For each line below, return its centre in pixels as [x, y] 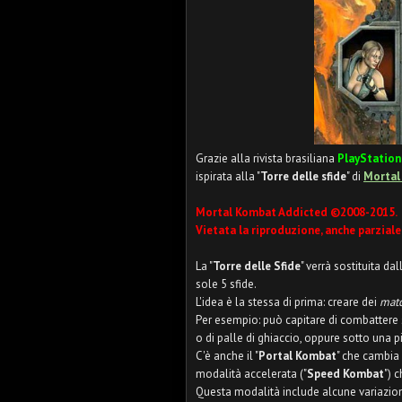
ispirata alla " [228, 176]
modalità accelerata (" [251, 374]
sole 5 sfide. [226, 284]
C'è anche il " [227, 356]
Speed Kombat [345, 374]
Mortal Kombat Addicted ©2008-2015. [297, 212]
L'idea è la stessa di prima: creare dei [286, 302]
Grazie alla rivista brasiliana [267, 158]
